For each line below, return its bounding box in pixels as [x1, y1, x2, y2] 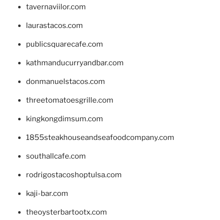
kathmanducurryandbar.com [26, 58, 124, 67]
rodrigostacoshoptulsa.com [26, 170, 122, 179]
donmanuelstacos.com [26, 77, 105, 86]
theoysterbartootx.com [26, 207, 107, 217]
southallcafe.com [26, 151, 86, 161]
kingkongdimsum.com [26, 114, 103, 123]
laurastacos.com [26, 21, 83, 30]
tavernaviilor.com [26, 2, 86, 11]
